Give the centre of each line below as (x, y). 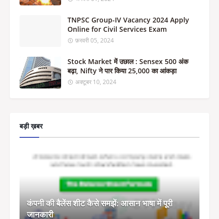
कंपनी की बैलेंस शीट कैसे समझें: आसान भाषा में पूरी (100, 203)
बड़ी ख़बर (31, 126)
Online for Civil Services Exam (117, 29)
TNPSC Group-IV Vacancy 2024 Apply (128, 20)
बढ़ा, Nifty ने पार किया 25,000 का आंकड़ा (122, 71)
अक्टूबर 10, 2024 (96, 82)
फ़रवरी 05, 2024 (95, 40)
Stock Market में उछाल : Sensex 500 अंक (128, 61)
